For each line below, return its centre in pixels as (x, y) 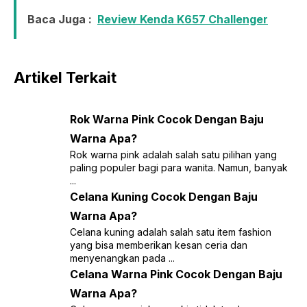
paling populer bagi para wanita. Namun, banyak (179, 167)
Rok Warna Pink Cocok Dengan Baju (167, 119)
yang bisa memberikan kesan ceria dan (158, 245)
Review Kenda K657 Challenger (183, 19)
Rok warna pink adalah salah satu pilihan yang (173, 154)
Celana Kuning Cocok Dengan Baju (163, 196)
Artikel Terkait (65, 77)
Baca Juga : (60, 19)
